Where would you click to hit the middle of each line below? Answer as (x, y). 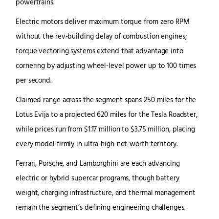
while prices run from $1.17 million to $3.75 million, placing (105, 130)
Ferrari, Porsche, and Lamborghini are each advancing (98, 164)
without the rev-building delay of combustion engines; (101, 37)
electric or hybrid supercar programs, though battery (98, 178)
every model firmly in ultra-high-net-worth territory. (97, 144)
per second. (33, 81)
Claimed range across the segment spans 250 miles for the (106, 100)
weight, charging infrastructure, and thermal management (106, 193)
